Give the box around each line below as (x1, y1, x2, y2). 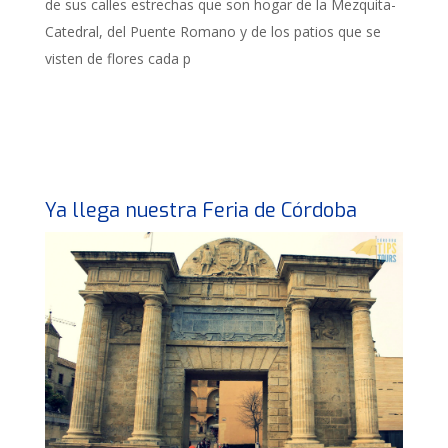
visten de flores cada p (45, 48, 191, 68)
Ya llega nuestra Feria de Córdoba (45, 197, 357, 224)
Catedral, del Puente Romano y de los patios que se (45, 21, 381, 41)
